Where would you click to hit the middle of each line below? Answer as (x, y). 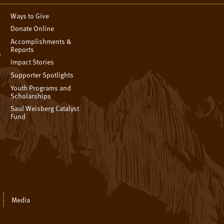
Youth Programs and (40, 87)
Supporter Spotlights (42, 75)
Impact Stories (32, 62)
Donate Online (32, 28)
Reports (22, 49)
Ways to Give (29, 15)
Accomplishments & (41, 41)
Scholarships (30, 95)
